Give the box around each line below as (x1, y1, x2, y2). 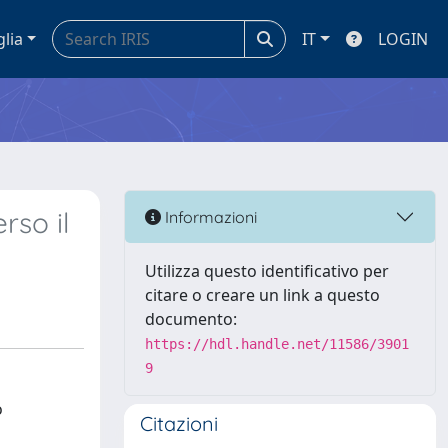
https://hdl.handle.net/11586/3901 (145, 336, 409, 352)
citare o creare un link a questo (145, 284, 380, 306)
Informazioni (161, 206, 257, 227)
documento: (145, 308, 237, 330)
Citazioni (140, 411, 218, 436)
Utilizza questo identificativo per (145, 260, 389, 282)
